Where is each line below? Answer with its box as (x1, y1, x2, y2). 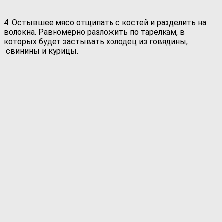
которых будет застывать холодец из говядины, (4, 36, 188, 46)
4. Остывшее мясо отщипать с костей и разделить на (4, 17, 206, 27)
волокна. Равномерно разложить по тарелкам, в (4, 27, 185, 37)
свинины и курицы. (4, 46, 78, 55)
